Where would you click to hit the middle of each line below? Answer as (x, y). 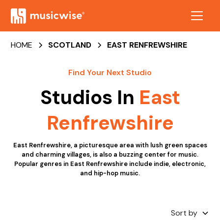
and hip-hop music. (110, 173)
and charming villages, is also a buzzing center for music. (110, 154)
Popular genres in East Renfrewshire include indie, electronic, (110, 164)
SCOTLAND (70, 45)
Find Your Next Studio (110, 72)
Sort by (184, 213)
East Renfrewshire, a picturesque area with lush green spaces (110, 145)
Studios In (89, 97)
